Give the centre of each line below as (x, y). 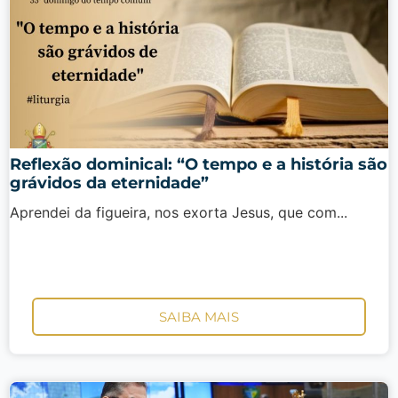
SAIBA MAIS (199, 317)
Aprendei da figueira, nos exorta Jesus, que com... (179, 212)
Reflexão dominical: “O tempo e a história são (199, 164)
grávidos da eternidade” (109, 183)
